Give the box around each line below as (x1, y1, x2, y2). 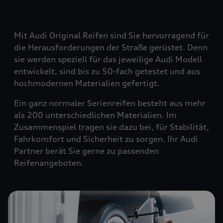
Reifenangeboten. (14, 157, 84, 168)
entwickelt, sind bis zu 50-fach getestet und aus (14, 66, 200, 76)
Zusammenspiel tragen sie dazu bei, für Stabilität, (14, 121, 209, 132)
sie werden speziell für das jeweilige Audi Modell (14, 54, 202, 64)
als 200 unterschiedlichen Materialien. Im (14, 110, 177, 120)
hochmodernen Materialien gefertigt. (14, 78, 160, 88)
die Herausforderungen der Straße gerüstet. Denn (14, 42, 208, 52)
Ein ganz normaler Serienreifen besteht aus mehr (14, 98, 206, 108)
